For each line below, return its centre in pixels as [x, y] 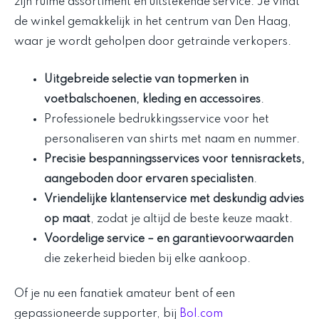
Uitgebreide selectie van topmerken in [146, 79]
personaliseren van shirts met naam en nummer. [172, 139]
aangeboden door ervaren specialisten [149, 179]
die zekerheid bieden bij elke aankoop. [147, 259]
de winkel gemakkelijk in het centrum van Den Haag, [153, 22]
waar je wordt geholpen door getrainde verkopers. [153, 42]
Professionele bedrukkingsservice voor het [157, 119]
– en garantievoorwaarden [219, 239]
